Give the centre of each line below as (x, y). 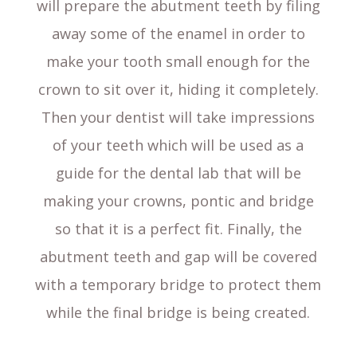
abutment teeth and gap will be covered (178, 257)
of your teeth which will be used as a (178, 145)
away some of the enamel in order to (178, 34)
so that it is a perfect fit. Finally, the (178, 229)
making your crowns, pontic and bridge (178, 201)
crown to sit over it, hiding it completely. (178, 90)
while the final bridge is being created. (178, 313)
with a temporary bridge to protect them (178, 285)
